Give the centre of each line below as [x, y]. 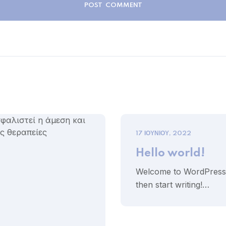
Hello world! [170, 153]
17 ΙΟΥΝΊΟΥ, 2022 [163, 133]
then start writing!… [173, 185]
